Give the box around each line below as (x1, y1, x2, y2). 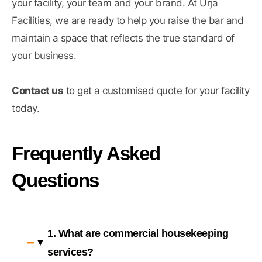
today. (12, 102, 39, 115)
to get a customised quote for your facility (63, 85, 249, 97)
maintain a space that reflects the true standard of (12, 32, 235, 44)
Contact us (12, 85, 63, 97)
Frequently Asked (12, 143, 160, 165)
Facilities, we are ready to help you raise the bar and (12, 15, 243, 27)
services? (47, 246, 94, 258)
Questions (12, 170, 99, 192)
